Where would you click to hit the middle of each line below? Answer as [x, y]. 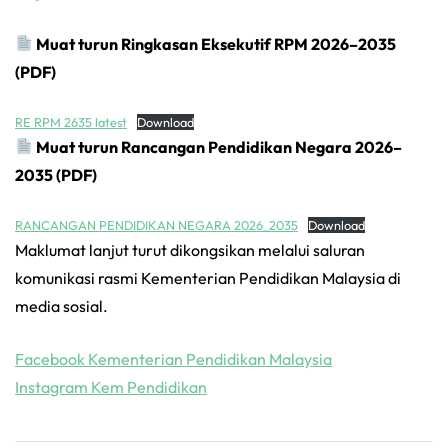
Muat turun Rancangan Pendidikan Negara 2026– [218, 146]
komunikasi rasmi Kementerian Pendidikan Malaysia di [208, 277]
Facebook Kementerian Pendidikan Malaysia [173, 358]
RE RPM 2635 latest [71, 121]
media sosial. [61, 305]
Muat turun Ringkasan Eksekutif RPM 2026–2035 [215, 43]
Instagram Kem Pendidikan [111, 386]
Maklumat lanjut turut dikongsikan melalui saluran [190, 249]
